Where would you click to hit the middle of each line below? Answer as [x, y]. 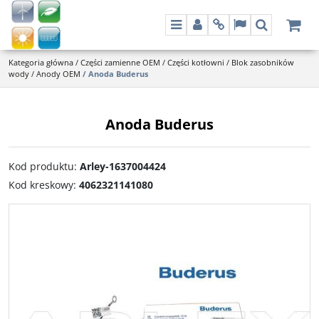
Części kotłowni [196, 62]
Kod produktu [41, 166]
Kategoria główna [41, 62]
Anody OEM [58, 74]
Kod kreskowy [41, 185]
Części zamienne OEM [120, 62]
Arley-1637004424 [123, 166]
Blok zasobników [263, 62]
